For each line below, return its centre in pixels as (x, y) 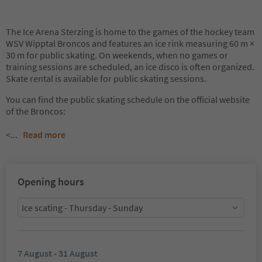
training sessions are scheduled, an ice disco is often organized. (130, 67)
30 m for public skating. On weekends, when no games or (117, 55)
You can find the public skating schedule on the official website (128, 99)
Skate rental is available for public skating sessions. (106, 78)
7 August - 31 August (58, 253)
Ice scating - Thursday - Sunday (82, 208)
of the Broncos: (36, 111)
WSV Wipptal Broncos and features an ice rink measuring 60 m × (130, 43)
